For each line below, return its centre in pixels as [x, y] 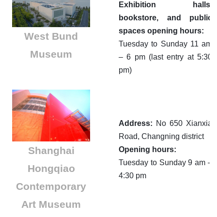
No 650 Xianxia [184, 124]
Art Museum [51, 204]
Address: [137, 124]
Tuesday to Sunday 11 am [165, 44]
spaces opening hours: [161, 31]
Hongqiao [51, 169]
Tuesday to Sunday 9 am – [165, 163]
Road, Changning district [161, 137]
